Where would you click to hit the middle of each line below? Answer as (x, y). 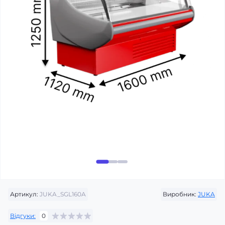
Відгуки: (23, 215)
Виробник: (180, 194)
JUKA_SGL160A (62, 194)
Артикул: (24, 194)
